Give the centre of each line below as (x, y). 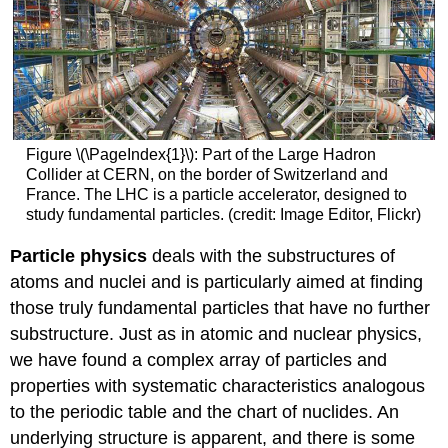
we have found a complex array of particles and (199, 359)
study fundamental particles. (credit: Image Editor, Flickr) (223, 215)
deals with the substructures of (271, 255)
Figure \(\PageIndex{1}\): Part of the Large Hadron (200, 155)
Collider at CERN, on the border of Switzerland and (206, 175)
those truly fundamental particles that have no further (220, 307)
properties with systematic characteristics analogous (218, 385)
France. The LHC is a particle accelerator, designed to (216, 195)
